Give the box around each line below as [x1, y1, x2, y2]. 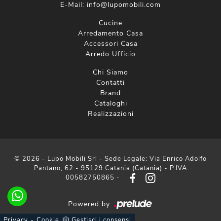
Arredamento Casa [78, 29, 143, 38]
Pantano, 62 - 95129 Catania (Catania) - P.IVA [34, 164, 187, 173]
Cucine [99, 18, 122, 28]
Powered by [68, 199, 112, 209]
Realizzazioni [87, 109, 134, 118]
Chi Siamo [93, 68, 128, 77]
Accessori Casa [83, 39, 138, 48]
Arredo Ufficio [85, 49, 136, 59]
